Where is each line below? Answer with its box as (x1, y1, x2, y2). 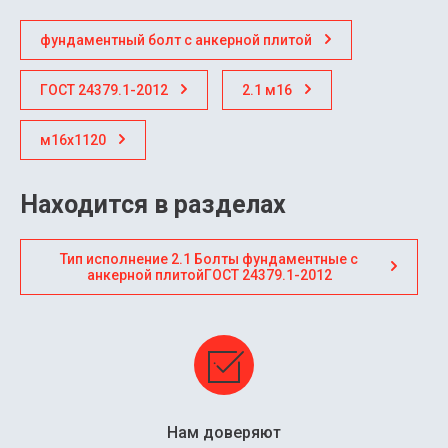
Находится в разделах (20, 189, 286, 219)
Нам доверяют (167, 423, 281, 443)
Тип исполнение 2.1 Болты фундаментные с (60, 250, 358, 267)
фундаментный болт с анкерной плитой (40, 31, 312, 48)
